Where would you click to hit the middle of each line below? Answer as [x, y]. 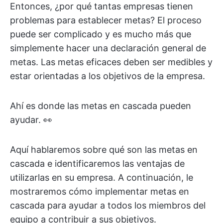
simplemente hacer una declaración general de [108, 48]
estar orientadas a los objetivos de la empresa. [108, 76]
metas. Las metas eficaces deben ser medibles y [111, 62]
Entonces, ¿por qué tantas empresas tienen [102, 6]
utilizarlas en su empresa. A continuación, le [102, 177]
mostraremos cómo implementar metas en [100, 191]
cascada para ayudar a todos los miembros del [108, 205]
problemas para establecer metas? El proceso [106, 20]
